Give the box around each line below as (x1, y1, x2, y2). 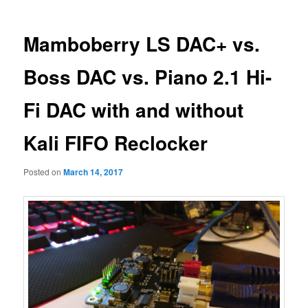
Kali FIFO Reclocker (23, 129, 208, 157)
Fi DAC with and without (23, 96, 244, 124)
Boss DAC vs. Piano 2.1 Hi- (23, 63, 272, 91)
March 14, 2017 (63, 165, 124, 178)
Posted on (23, 165, 64, 177)
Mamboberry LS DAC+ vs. (23, 30, 261, 58)
